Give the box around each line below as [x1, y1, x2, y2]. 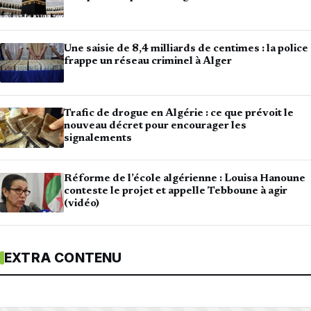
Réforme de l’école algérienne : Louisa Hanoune [64, 173, 305, 184]
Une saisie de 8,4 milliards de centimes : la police [64, 43, 308, 54]
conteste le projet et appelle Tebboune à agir [64, 185, 287, 196]
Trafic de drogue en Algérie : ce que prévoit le [64, 108, 294, 119]
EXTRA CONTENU [4, 250, 122, 267]
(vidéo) [64, 198, 99, 209]
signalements [64, 133, 132, 144]
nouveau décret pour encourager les [64, 121, 246, 132]
